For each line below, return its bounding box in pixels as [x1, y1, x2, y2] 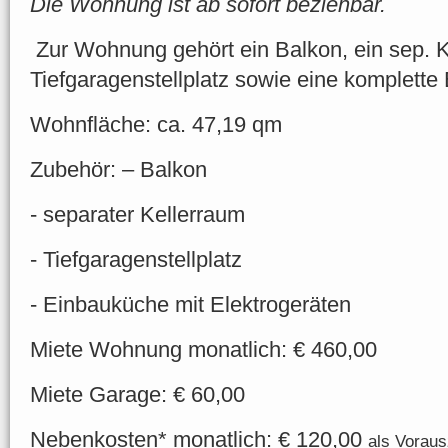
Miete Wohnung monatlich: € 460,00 [30, 337, 377, 363]
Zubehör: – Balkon [30, 157, 207, 183]
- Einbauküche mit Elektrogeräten [30, 292, 351, 318]
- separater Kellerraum [30, 202, 245, 228]
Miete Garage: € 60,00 [30, 382, 245, 408]
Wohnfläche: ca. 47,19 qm [30, 112, 282, 138]
